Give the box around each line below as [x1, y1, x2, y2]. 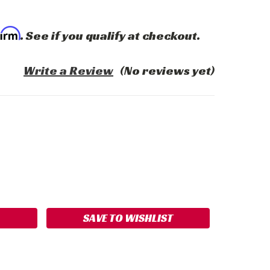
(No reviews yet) [120, 63, 215, 78]
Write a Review [24, 63, 114, 78]
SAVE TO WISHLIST [83, 210, 174, 225]
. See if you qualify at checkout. [20, 28, 200, 43]
